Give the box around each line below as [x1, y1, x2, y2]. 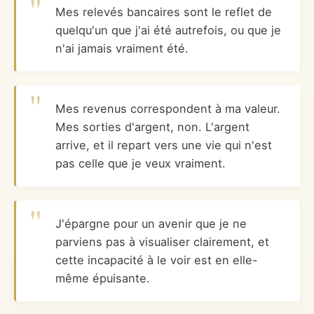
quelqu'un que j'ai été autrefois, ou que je [55, 23, 281, 38]
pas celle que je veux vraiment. [55, 156, 226, 171]
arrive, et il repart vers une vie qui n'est [55, 138, 272, 153]
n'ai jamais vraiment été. [55, 41, 189, 56]
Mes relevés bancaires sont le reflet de [55, 5, 272, 20]
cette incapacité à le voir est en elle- [55, 253, 258, 268]
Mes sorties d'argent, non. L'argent [55, 120, 250, 135]
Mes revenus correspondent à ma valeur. [55, 102, 280, 116]
